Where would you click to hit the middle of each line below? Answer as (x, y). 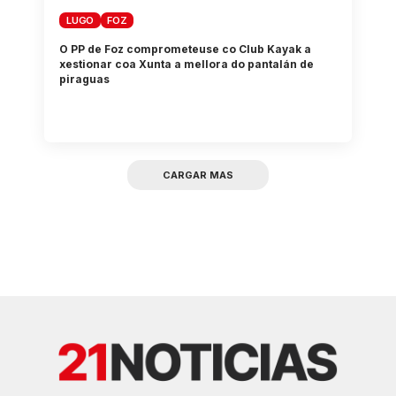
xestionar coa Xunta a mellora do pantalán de (187, 64)
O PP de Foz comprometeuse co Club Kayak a (186, 49)
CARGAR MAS (198, 175)
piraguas (85, 79)
